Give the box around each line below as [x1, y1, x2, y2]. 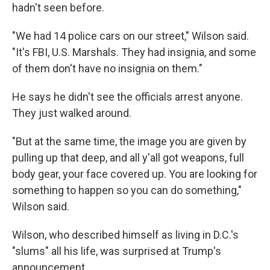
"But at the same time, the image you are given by [12, 135, 246, 148]
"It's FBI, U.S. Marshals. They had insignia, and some [12, 46, 256, 58]
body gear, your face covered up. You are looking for [12, 168, 257, 180]
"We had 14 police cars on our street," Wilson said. [12, 30, 249, 42]
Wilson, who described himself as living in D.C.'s [12, 228, 239, 241]
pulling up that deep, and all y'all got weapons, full [12, 151, 244, 164]
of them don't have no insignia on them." [12, 62, 202, 75]
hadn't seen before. [12, 1, 104, 14]
